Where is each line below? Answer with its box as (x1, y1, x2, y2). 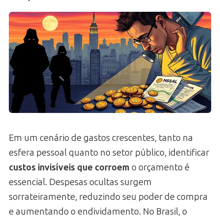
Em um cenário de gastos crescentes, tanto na (9, 132, 193, 143)
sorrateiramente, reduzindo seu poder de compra (9, 191, 208, 202)
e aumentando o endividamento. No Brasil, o (9, 206, 187, 217)
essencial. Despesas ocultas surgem (9, 176, 152, 188)
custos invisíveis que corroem (9, 162, 130, 173)
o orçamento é (130, 162, 190, 173)
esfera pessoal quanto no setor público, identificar (9, 147, 209, 158)
